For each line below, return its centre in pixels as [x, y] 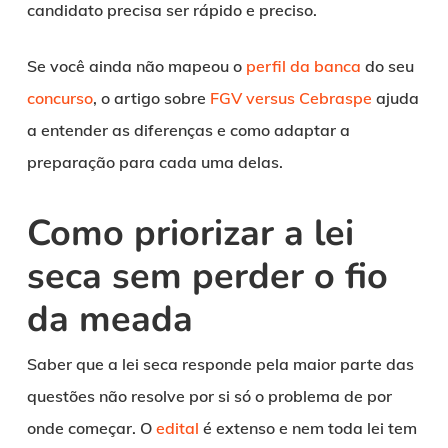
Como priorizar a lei [190, 233]
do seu [387, 65]
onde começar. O [91, 427]
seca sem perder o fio [207, 276]
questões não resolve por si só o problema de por [209, 395]
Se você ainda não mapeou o [136, 65]
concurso [59, 97]
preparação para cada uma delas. [154, 161]
